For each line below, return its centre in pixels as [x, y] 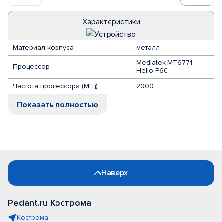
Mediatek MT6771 [164, 63]
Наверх [114, 173]
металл [148, 47]
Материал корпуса [43, 47]
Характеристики [111, 22]
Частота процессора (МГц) [55, 86]
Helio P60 [152, 71]
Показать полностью [57, 105]
